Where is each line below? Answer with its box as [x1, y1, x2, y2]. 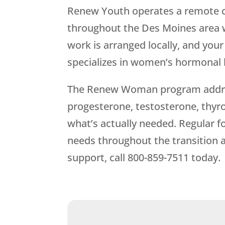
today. [189, 151, 221, 165]
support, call [67, 151, 128, 165]
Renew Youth [67, 4, 130, 18]
